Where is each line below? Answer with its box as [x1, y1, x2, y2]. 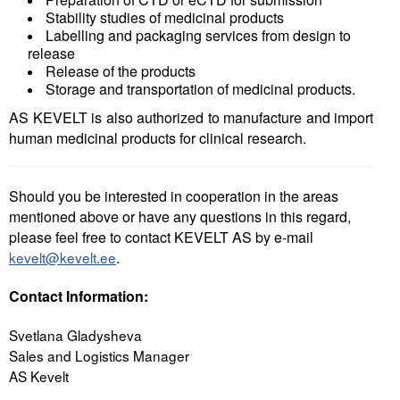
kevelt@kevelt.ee [9, 247, 116, 267]
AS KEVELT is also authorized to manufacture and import [9, 107, 373, 128]
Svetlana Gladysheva [9, 325, 142, 345]
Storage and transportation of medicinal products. [46, 79, 355, 99]
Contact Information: [9, 286, 148, 306]
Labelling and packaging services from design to [46, 25, 351, 46]
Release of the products [46, 61, 196, 81]
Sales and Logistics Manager [9, 346, 189, 365]
